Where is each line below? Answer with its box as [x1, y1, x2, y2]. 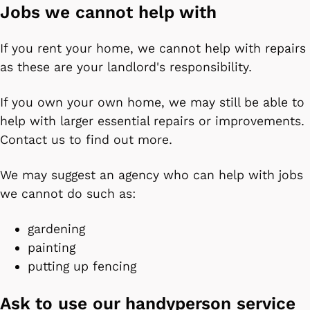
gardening [28, 221, 89, 237]
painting [28, 239, 80, 255]
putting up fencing [28, 258, 145, 274]
